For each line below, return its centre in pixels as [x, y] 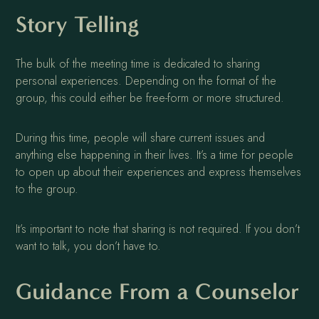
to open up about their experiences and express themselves [159, 172]
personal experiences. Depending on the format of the [146, 81]
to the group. [47, 189]
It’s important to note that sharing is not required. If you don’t [158, 229]
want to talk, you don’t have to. [89, 246]
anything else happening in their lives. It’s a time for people [155, 155]
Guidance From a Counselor [158, 292]
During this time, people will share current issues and [141, 138]
